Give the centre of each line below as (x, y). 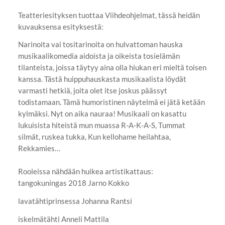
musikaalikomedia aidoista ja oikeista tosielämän (99, 56)
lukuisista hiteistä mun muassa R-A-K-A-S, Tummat (101, 125)
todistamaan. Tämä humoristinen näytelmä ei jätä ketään (111, 102)
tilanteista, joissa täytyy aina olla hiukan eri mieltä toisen (112, 68)
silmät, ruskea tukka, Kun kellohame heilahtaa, (94, 137)
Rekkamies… (39, 148)
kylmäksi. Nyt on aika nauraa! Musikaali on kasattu (102, 114)
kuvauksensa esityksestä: (61, 26)
